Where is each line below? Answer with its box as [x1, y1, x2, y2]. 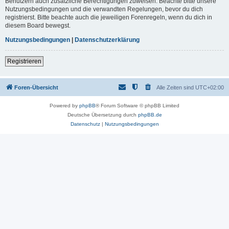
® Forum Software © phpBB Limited [96, 102, 179, 108]
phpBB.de [138, 111, 162, 118]
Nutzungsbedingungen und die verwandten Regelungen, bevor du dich [5, 5, 203, 13]
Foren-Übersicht [14, 84, 58, 90]
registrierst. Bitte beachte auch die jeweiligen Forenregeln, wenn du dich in [5, 13, 212, 21]
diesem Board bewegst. [5, 21, 71, 29]
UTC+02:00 [195, 84, 224, 90]
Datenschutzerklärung [75, 36, 140, 43]
